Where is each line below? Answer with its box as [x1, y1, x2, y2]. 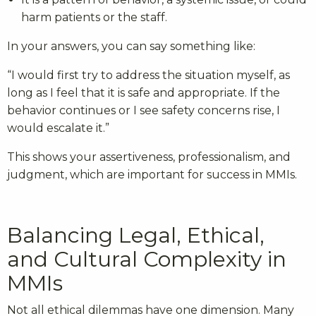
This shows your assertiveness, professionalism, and [7, 150, 291, 164]
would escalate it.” [7, 121, 109, 135]
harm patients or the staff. [21, 11, 167, 25]
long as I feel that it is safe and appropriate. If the [7, 86, 280, 100]
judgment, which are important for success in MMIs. [7, 168, 297, 182]
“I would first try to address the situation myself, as [7, 68, 290, 83]
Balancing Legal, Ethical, [7, 222, 265, 249]
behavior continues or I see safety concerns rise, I [7, 104, 280, 118]
